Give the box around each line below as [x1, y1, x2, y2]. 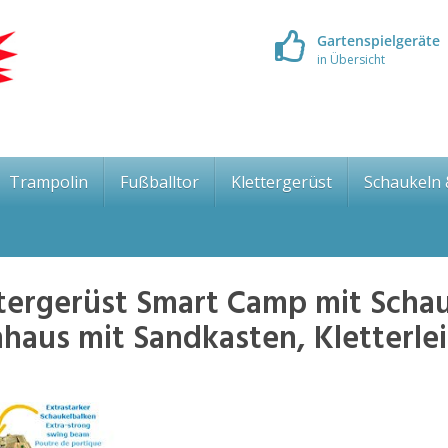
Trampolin [9, 170, 88, 193]
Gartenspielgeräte [316, 31, 440, 50]
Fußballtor [120, 170, 199, 193]
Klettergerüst [231, 170, 332, 193]
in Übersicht [316, 51, 385, 68]
